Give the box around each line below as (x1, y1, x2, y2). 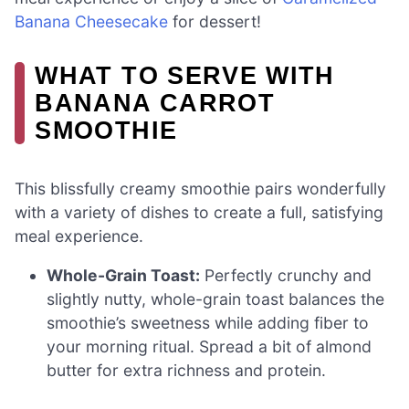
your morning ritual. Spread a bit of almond (47, 337, 372, 357)
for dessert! (168, 12, 261, 32)
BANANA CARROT (35, 89, 275, 118)
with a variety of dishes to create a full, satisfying (15, 202, 383, 222)
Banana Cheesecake (15, 12, 168, 32)
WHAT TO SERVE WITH (35, 61, 335, 90)
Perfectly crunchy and (200, 266, 372, 286)
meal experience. (15, 225, 143, 246)
